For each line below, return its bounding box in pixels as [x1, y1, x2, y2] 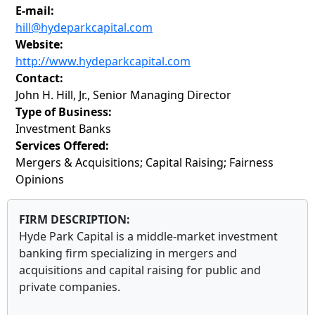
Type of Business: [15, 104, 112, 120]
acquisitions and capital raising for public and [19, 262, 261, 278]
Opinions [15, 172, 64, 188]
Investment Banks [15, 121, 111, 137]
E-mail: [15, 3, 54, 19]
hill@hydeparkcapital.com [15, 20, 153, 36]
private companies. [19, 279, 120, 295]
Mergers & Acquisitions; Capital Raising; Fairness [15, 155, 274, 171]
